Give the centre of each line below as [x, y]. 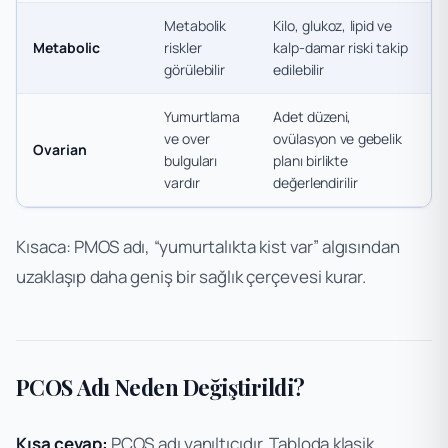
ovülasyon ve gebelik [338, 138]
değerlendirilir [315, 182]
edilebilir [299, 69]
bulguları [191, 160]
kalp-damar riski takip [340, 47]
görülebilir [195, 69]
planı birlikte [311, 160]
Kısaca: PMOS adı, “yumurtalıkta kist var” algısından [208, 246]
